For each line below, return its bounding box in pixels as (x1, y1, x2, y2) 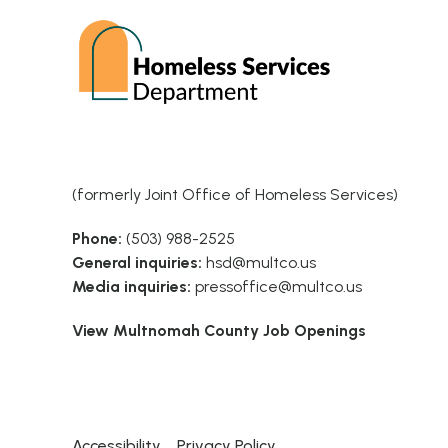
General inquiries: (72, 252, 202, 272)
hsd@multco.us (206, 252, 316, 272)
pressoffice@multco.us (195, 276, 362, 296)
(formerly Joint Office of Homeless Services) (72, 184, 398, 204)
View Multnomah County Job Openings (72, 320, 366, 340)
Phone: (72, 228, 122, 248)
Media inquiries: (72, 276, 191, 296)
